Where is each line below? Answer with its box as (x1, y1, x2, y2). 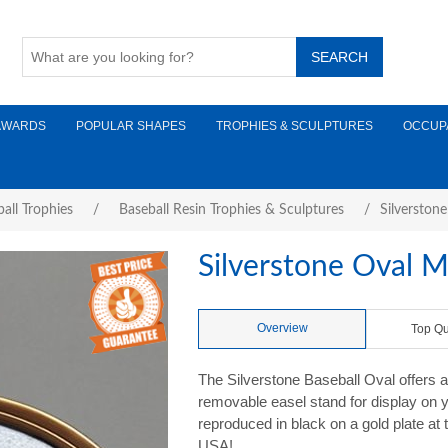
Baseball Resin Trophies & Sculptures (119, 203, 344, 217)
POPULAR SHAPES (76, 119, 186, 133)
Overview (256, 321, 308, 335)
